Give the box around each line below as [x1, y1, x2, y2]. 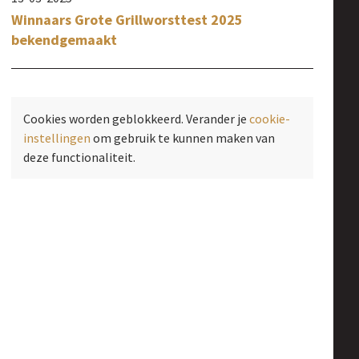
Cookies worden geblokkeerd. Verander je [23, 111, 250, 127]
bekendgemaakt [11, 30, 118, 50]
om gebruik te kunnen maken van [91, 130, 276, 147]
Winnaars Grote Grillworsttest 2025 [11, 10, 244, 30]
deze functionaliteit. [23, 149, 136, 166]
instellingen [23, 130, 91, 147]
